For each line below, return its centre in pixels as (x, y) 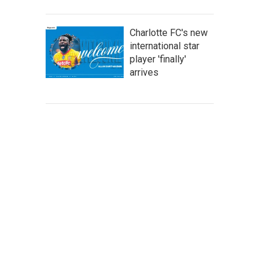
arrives (144, 72)
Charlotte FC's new (169, 33)
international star (165, 46)
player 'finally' (158, 59)
